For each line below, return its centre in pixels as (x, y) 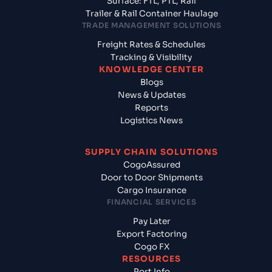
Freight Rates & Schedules (151, 44)
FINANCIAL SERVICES (151, 202)
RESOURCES (151, 259)
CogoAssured (151, 165)
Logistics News (151, 120)
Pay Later (151, 221)
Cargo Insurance (151, 190)
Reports (151, 107)
